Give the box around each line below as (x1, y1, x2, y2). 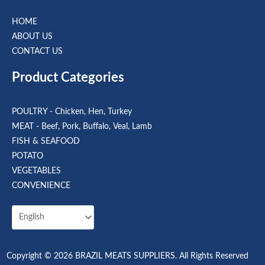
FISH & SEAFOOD (12, 137, 80, 146)
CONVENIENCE (12, 182, 70, 190)
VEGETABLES (12, 167, 61, 176)
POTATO (12, 152, 43, 161)
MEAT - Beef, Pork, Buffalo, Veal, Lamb (12, 122, 152, 131)
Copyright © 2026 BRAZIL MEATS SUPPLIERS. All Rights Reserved (7, 252, 248, 261)
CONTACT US (12, 47, 63, 56)
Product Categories (12, 70, 124, 84)
